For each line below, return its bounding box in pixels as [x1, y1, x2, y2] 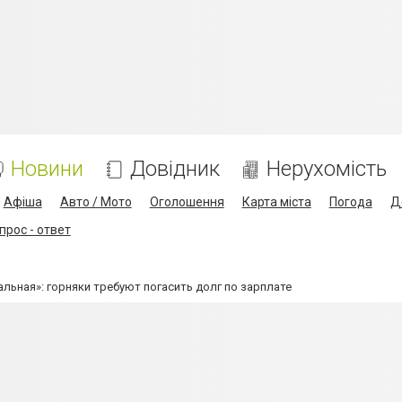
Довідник [129, 156, 220, 181]
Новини [10, 156, 83, 181]
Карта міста [241, 195, 311, 209]
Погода [328, 195, 372, 209]
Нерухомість [266, 156, 387, 181]
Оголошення [149, 195, 224, 209]
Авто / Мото [59, 195, 132, 209]
